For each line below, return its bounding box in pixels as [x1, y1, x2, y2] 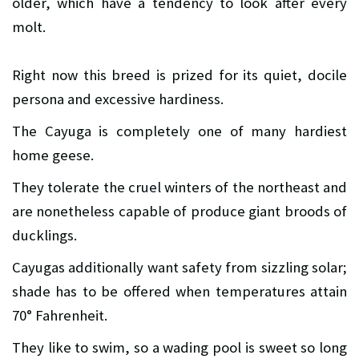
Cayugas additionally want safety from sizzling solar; [12, 258, 347, 277]
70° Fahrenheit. [12, 306, 107, 325]
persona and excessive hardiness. [12, 90, 224, 109]
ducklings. [12, 226, 77, 245]
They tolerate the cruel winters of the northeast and [12, 178, 347, 197]
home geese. [12, 146, 94, 165]
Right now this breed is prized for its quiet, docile [12, 66, 347, 85]
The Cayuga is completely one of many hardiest [12, 122, 347, 141]
